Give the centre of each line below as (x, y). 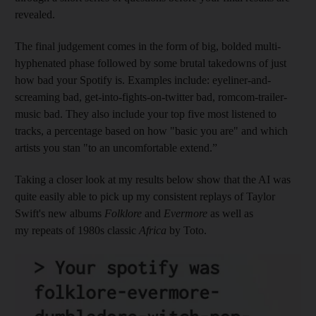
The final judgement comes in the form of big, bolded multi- (148, 46)
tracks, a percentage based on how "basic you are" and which (151, 130)
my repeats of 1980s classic (77, 230)
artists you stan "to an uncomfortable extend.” (116, 147)
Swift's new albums (60, 213)
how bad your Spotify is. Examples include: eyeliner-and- (143, 80)
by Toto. (187, 230)
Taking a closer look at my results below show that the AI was (153, 179)
